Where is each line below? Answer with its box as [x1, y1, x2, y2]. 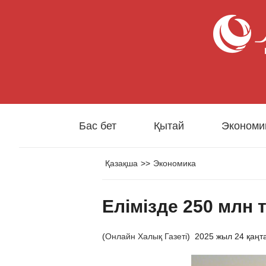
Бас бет [79, 120, 116, 132]
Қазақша [105, 159, 138, 168]
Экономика [153, 159, 196, 168]
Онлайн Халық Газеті [105, 232, 187, 241]
